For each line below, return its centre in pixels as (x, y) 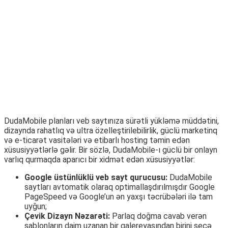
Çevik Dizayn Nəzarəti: (67, 216)
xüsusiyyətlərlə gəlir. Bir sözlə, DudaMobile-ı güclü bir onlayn (111, 150)
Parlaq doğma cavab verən (158, 216)
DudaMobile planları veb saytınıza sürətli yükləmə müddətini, (111, 121)
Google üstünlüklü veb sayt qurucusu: (97, 177)
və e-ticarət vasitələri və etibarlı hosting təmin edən (97, 140)
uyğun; (36, 206)
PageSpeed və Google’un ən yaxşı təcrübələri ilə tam (119, 197)
